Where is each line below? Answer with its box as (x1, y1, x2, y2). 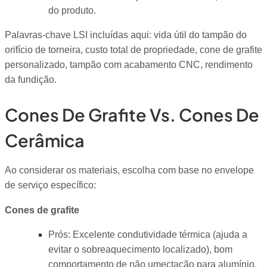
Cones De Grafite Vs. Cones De (5, 104, 259, 126)
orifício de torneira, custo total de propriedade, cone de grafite (5, 45, 262, 55)
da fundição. (5, 74, 57, 85)
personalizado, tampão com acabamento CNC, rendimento (5, 60, 253, 70)
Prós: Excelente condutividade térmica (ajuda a (48, 229, 247, 240)
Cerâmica (5, 129, 85, 151)
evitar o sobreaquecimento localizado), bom (48, 244, 232, 255)
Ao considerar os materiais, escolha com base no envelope (5, 165, 254, 176)
